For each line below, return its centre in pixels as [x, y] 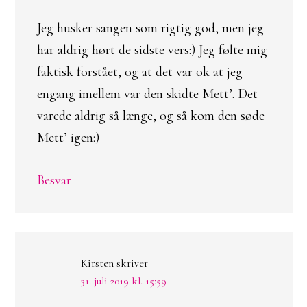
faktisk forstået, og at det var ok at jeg [140, 72]
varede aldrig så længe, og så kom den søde [151, 116]
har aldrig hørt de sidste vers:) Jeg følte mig [152, 50]
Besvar [54, 180]
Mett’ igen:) [68, 138]
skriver [132, 263]
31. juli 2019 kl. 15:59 [124, 281]
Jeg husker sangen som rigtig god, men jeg [150, 28]
